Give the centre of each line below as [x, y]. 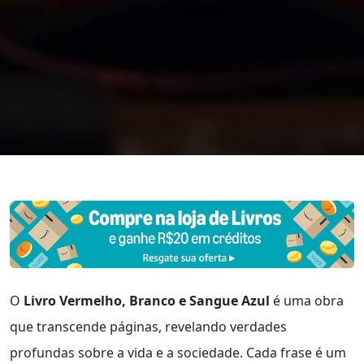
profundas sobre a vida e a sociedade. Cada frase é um [178, 353]
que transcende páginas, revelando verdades [148, 327]
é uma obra [307, 301]
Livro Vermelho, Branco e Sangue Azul [147, 301]
